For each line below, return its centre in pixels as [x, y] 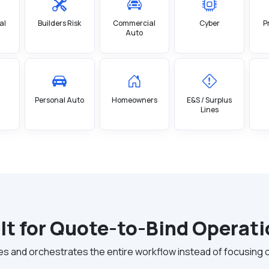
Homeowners [134, 100]
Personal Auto [60, 100]
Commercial [134, 23]
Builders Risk [60, 23]
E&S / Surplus [210, 100]
